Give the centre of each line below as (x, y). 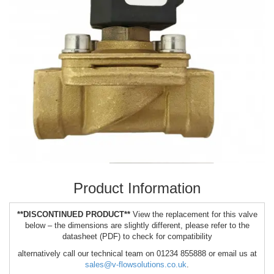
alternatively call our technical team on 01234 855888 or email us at (137, 254)
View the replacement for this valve (195, 214)
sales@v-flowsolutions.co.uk (136, 265)
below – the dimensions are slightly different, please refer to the (137, 225)
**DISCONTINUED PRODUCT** (75, 214)
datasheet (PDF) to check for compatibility (137, 236)
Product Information (137, 188)
